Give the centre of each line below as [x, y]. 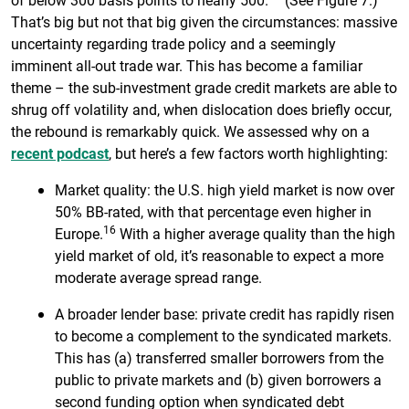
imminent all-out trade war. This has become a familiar [187, 66]
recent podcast [60, 153]
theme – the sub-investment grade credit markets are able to [204, 88]
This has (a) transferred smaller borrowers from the [219, 358]
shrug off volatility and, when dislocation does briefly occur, [201, 110]
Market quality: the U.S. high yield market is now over [225, 190]
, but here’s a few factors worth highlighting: [248, 153]
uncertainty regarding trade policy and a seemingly [173, 44]
